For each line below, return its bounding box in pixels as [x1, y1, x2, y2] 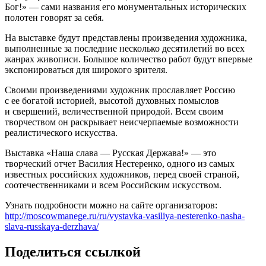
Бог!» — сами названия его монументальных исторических [5, 1, 246, 12]
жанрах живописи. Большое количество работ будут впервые [5, 53, 252, 64]
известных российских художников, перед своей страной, [5, 169, 239, 179]
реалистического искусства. [5, 127, 118, 138]
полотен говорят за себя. [5, 12, 104, 23]
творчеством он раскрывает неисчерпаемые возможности [5, 116, 239, 127]
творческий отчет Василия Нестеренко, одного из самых [5, 158, 235, 169]
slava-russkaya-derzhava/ [5, 221, 99, 232]
